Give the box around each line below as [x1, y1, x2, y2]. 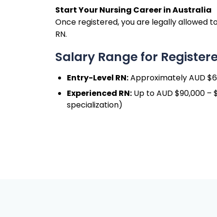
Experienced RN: [67, 88, 132, 99]
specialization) [67, 99, 123, 110]
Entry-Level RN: [67, 72, 128, 83]
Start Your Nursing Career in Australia [55, 4, 212, 15]
